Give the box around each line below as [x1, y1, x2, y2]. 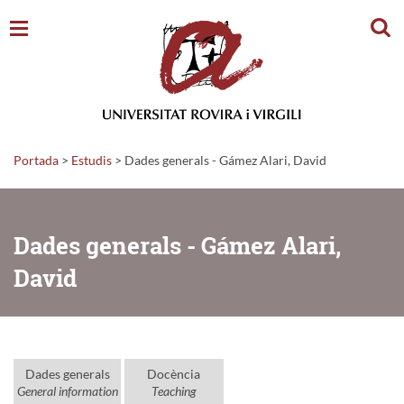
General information [16, 382, 118, 399]
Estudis [71, 151, 112, 168]
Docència [147, 365, 200, 381]
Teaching [151, 382, 197, 399]
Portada [14, 151, 59, 168]
